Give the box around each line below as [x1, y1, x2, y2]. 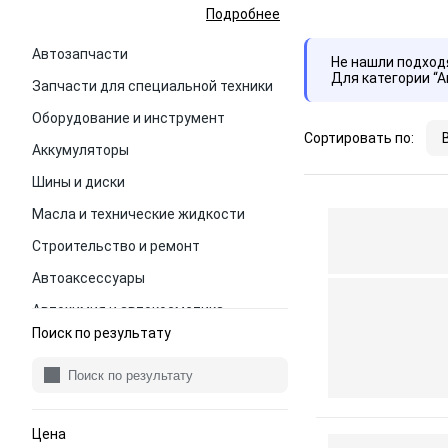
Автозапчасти [32, 46, 128, 62]
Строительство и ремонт [32, 238, 200, 254]
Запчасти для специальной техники [32, 78, 273, 94]
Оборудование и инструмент [32, 110, 225, 126]
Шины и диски [32, 174, 125, 190]
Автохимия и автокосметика [32, 302, 224, 318]
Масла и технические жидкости [32, 206, 245, 222]
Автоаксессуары [32, 270, 145, 286]
